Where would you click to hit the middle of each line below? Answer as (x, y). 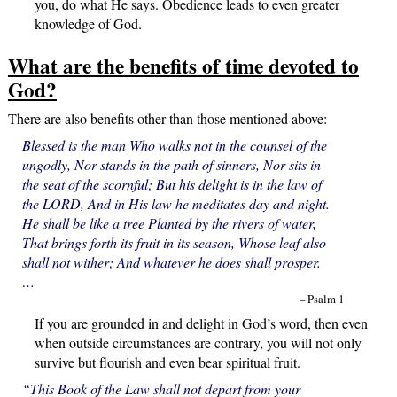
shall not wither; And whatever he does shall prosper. (171, 262)
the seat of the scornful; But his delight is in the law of (171, 184)
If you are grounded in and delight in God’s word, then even (201, 323)
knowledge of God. (88, 23)
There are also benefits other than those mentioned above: (167, 119)
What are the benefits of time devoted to (183, 66)
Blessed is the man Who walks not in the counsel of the (174, 145)
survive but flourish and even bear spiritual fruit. (167, 362)
